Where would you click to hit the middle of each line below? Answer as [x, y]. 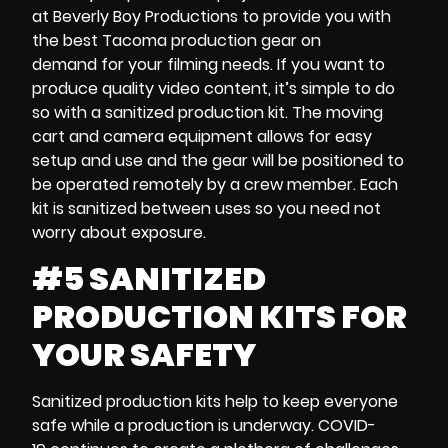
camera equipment [178, 137]
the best [67, 41]
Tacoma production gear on [211, 41]
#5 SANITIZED [149, 278]
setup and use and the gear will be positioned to [218, 161]
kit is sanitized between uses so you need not [206, 209]
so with [61, 113]
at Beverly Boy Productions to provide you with [211, 17]
